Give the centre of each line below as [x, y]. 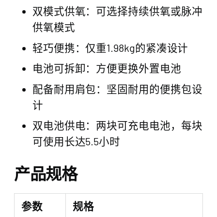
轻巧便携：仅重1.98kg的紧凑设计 [110, 47]
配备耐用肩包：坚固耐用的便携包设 [117, 88]
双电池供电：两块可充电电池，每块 [117, 125]
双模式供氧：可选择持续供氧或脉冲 [117, 11]
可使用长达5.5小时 [76, 141]
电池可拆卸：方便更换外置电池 [107, 68]
